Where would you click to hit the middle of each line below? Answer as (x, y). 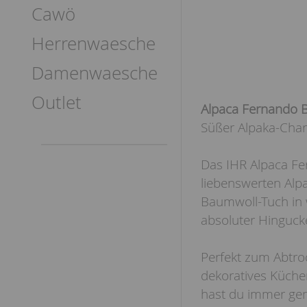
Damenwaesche (95, 73)
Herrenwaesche (94, 44)
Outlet (57, 102)
